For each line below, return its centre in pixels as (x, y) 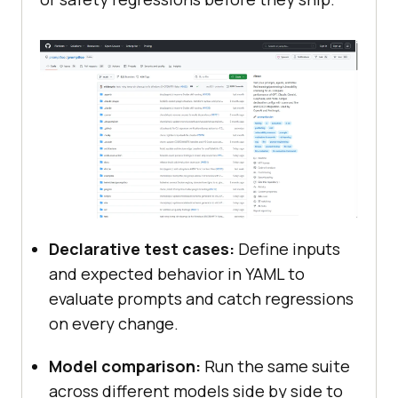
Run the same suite (275, 366)
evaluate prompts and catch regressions (201, 299)
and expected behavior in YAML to (177, 274)
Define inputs (287, 249)
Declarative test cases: (142, 249)
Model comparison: (125, 366)
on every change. (114, 324)
